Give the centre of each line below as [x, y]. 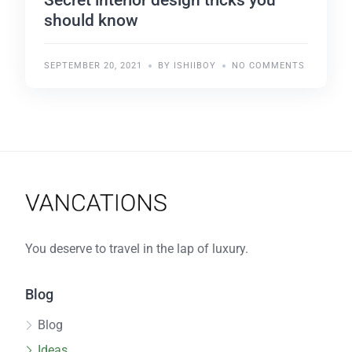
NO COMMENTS [268, 65]
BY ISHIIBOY [187, 65]
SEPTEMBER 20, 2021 [93, 65]
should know [91, 20]
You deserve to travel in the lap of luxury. [137, 249]
